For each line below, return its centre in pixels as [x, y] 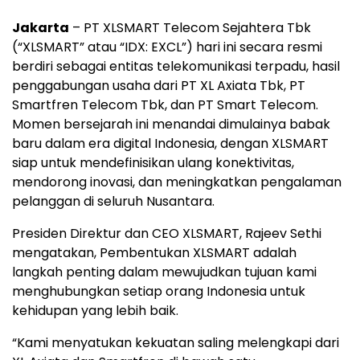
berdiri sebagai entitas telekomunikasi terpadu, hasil [176, 66]
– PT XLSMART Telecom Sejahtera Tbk [190, 28]
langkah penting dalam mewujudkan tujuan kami [164, 272]
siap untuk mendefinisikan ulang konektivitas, [153, 163]
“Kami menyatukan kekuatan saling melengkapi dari [176, 343]
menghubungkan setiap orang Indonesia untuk [159, 291]
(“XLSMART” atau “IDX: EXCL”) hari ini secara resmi [167, 47]
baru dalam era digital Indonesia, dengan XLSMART [170, 143]
